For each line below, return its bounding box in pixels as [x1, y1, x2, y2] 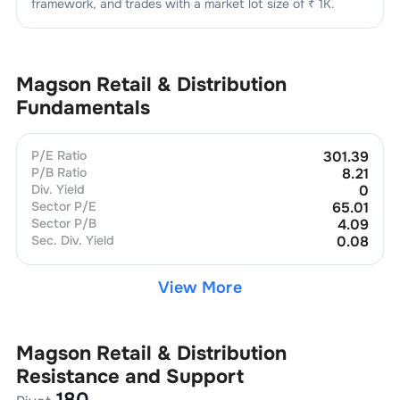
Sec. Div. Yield [30, 231, 114, 248]
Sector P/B [30, 214, 96, 231]
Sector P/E [30, 197, 96, 214]
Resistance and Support [15, 363, 244, 389]
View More [158, 277, 242, 297]
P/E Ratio [30, 146, 87, 163]
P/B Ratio [30, 163, 87, 180]
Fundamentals [15, 95, 150, 121]
